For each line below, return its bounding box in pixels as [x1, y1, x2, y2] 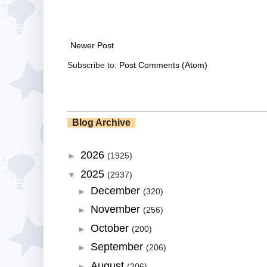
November [90, 203, 143, 216]
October [90, 222, 132, 234]
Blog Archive [67, 117, 135, 128]
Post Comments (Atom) [119, 60, 207, 70]
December [90, 184, 143, 197]
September [90, 241, 146, 253]
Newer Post [70, 40, 114, 50]
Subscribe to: [67, 60, 119, 70]
